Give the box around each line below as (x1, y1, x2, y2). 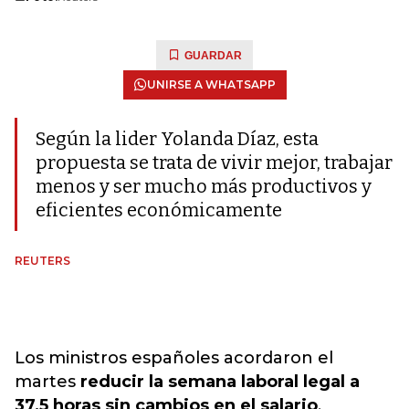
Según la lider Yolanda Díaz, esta (36, 128, 319, 150)
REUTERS (15, 254, 70, 267)
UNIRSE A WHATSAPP (146, 78, 276, 91)
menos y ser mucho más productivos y (36, 175, 372, 197)
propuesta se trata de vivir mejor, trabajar (36, 152, 393, 173)
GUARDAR (184, 49, 242, 62)
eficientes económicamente (36, 199, 282, 221)
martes (15, 372, 80, 392)
